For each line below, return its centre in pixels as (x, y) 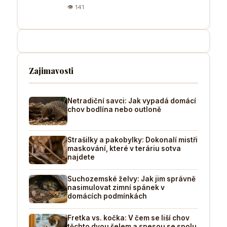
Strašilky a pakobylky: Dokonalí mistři (133, 140)
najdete (81, 157)
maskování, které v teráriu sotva (124, 148)
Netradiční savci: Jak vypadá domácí (132, 101)
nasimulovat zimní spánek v (116, 187)
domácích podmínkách (107, 196)
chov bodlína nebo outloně (114, 109)
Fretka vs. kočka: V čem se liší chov (128, 218)
